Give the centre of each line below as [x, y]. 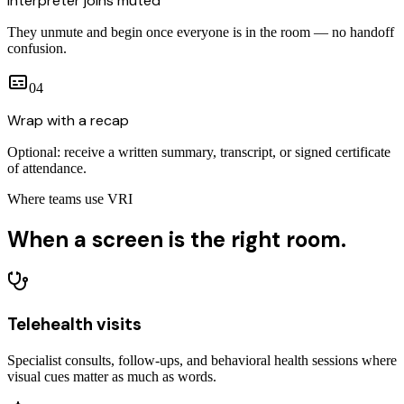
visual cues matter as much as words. [112, 376]
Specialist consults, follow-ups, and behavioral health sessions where [202, 360]
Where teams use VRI [70, 198]
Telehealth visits [74, 325]
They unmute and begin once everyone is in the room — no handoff [201, 32]
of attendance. [47, 168]
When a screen [88, 239]
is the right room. [257, 239]
